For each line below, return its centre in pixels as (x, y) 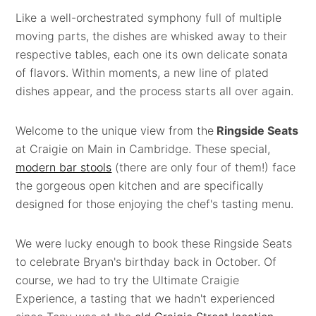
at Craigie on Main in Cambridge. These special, (143, 149)
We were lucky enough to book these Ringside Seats (154, 243)
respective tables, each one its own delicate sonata (152, 54)
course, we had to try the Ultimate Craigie (128, 280)
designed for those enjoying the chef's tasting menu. (155, 204)
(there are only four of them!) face (204, 167)
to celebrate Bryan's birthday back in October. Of (146, 262)
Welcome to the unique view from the (115, 130)
